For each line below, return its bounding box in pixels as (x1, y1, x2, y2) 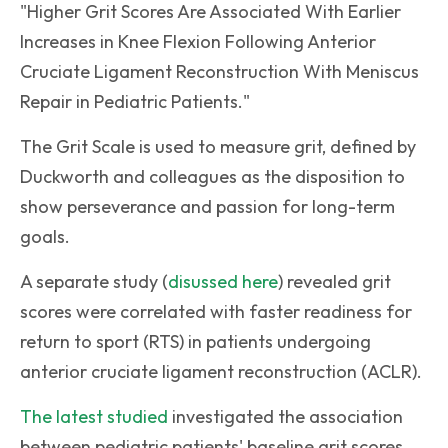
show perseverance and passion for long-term (20, 195, 395, 218)
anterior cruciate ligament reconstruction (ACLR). (20, 360, 426, 383)
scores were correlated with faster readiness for (20, 300, 412, 323)
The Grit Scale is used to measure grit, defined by (20, 135, 416, 158)
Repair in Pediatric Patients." (20, 90, 250, 113)
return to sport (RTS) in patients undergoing (20, 330, 371, 353)
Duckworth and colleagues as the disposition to (20, 165, 405, 188)
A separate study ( (20, 270, 168, 293)
